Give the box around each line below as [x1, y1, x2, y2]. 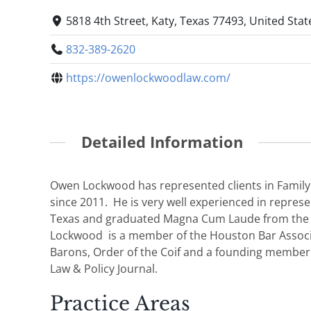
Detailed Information [81, 131, 243, 153]
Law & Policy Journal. [50, 260, 158, 276]
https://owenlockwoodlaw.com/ [66, 70, 231, 86]
